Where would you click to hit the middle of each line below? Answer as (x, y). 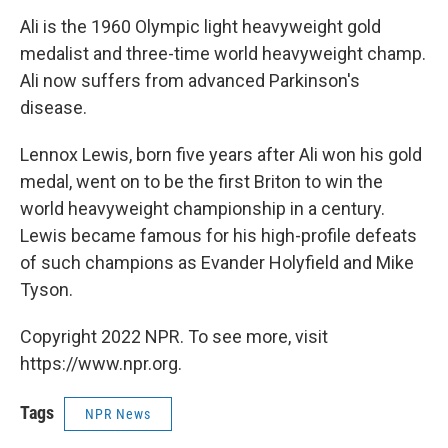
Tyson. (46, 289)
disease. (53, 107)
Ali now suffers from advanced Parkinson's (190, 80)
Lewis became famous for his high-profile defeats (218, 235)
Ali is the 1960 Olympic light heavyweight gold (200, 26)
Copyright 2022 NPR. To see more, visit (174, 336)
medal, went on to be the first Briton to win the (201, 181)
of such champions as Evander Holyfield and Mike (217, 262)
